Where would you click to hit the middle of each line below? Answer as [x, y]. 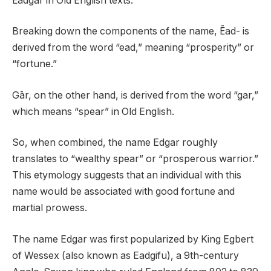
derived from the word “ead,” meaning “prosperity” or [133, 48]
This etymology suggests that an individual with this [127, 175]
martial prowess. [50, 208]
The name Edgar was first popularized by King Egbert [133, 239]
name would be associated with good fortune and [123, 192]
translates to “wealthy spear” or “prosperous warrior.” [135, 159]
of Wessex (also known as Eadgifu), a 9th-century [126, 255]
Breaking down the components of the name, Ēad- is [131, 31]
